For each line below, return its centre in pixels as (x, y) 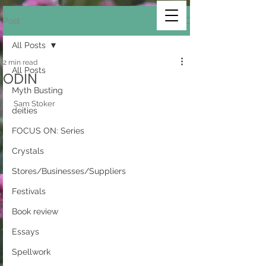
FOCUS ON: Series (48, 131)
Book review (35, 211)
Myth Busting (37, 90)
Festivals (29, 191)
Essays (26, 232)
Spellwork (31, 252)
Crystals (28, 151)
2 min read (20, 62)
